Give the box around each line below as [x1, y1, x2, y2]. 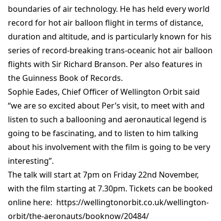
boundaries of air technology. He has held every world [8, 3, 210, 14]
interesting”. [8, 155, 54, 166]
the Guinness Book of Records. [8, 73, 123, 83]
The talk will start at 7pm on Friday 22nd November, [8, 169, 199, 180]
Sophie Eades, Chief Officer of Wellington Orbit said [8, 86, 200, 97]
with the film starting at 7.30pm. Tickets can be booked [8, 183, 213, 194]
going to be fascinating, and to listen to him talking [8, 128, 198, 139]
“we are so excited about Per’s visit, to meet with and [8, 100, 205, 111]
